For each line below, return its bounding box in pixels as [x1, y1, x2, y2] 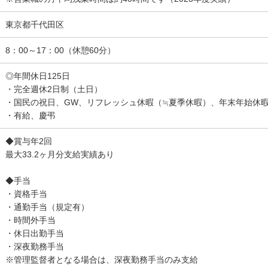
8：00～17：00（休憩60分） [5, 45, 115, 55]
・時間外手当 [5, 215, 56, 225]
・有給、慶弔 [5, 111, 56, 120]
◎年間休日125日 [5, 71, 70, 81]
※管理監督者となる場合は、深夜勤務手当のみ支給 [5, 255, 198, 264]
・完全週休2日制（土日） [5, 84, 102, 94]
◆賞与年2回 [5, 136, 52, 146]
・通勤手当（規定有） [5, 202, 89, 212]
